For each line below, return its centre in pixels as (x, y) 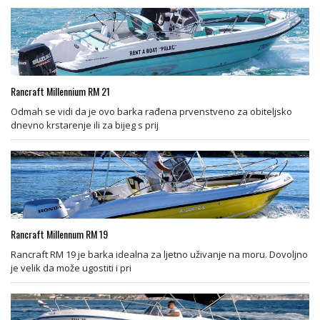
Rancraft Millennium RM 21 (60, 91)
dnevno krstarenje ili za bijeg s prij (85, 125)
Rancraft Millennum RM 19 (59, 234)
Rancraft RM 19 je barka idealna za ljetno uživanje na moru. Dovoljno (159, 255)
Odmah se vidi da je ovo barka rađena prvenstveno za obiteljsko (151, 112)
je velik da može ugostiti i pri (71, 268)
